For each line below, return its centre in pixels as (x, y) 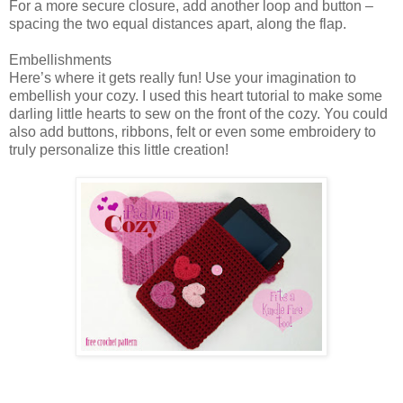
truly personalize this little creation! (119, 149)
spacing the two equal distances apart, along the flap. (178, 23)
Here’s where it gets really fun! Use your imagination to (183, 77)
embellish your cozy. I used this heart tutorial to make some (196, 95)
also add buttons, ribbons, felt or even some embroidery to (193, 131)
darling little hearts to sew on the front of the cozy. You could (198, 113)
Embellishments (60, 59)
